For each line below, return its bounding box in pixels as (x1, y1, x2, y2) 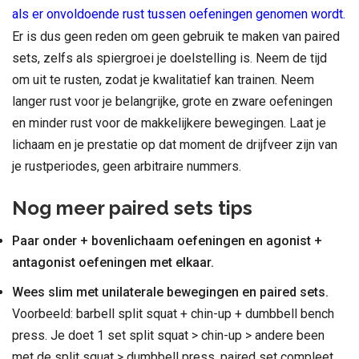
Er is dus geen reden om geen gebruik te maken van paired (12, 28, 340, 44)
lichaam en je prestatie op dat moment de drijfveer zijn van (12, 136, 337, 152)
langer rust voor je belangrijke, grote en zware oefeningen (12, 93, 333, 109)
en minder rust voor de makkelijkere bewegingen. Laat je (12, 115, 326, 131)
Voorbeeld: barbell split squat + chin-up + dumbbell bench (12, 305, 334, 321)
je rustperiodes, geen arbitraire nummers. (12, 158, 241, 174)
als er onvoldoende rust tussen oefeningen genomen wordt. (12, 6, 345, 22)
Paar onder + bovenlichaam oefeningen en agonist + (12, 232, 322, 248)
